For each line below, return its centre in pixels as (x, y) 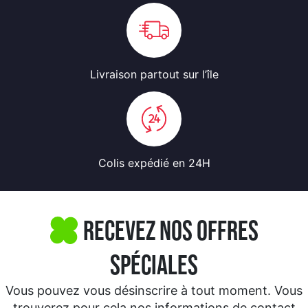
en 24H (191, 163)
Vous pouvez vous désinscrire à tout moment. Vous (154, 291)
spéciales (154, 265)
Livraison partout (136, 75)
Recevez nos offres (170, 231)
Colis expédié (135, 163)
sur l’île (200, 75)
